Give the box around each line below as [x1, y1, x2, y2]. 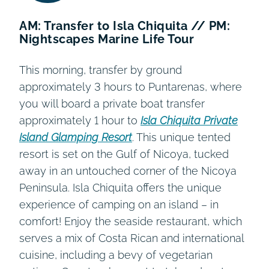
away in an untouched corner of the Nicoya [19, 164, 237, 177]
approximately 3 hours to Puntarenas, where [19, 80, 242, 93]
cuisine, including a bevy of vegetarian [19, 248, 213, 261]
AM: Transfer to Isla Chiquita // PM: [19, 18, 230, 33]
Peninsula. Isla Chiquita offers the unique [19, 181, 222, 194]
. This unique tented [132, 130, 231, 144]
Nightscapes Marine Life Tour [19, 31, 194, 46]
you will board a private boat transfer [19, 97, 205, 110]
